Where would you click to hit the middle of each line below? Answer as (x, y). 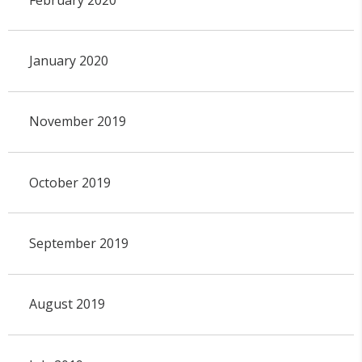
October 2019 (69, 182)
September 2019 (78, 243)
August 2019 (67, 304)
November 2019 (77, 122)
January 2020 (68, 60)
